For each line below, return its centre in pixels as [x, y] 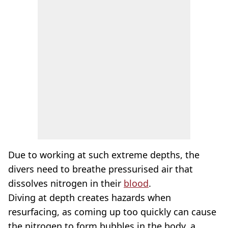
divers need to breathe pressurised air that [101, 169]
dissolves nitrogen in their [66, 183]
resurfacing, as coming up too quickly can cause [112, 212]
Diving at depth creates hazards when [90, 197]
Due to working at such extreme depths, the [104, 155]
